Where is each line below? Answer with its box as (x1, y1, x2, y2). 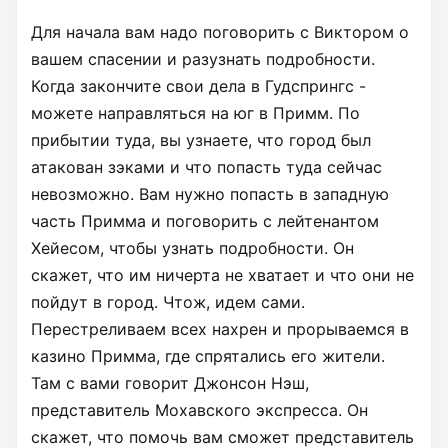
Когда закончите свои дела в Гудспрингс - (31, 75, 366, 96)
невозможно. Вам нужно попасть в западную (31, 183, 389, 204)
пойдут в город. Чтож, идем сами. (31, 291, 305, 312)
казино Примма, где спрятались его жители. (31, 345, 385, 366)
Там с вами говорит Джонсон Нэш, (31, 372, 309, 393)
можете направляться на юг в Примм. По (31, 102, 360, 123)
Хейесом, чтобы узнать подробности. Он (31, 237, 354, 258)
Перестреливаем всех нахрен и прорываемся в (31, 318, 409, 339)
